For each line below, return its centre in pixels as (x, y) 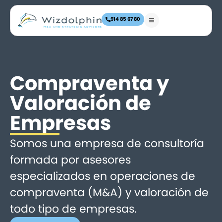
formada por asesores (70, 160)
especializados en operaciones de (103, 176)
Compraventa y (89, 83)
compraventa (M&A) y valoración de (109, 193)
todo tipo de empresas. (73, 209)
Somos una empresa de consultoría (107, 143)
